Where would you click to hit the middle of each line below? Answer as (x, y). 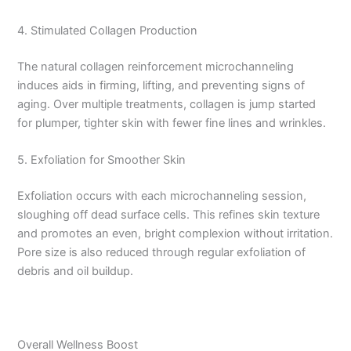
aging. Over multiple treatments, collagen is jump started (167, 104)
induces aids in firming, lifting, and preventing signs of (161, 85)
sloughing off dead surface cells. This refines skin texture (169, 214)
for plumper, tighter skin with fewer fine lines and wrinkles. (172, 123)
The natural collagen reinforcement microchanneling (156, 66)
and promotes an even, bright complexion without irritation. (175, 233)
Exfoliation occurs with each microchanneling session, (162, 195)
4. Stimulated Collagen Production (108, 30)
